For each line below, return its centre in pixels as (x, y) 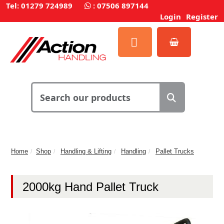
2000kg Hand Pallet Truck (90, 186)
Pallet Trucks (175, 151)
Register (202, 16)
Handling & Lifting (86, 151)
